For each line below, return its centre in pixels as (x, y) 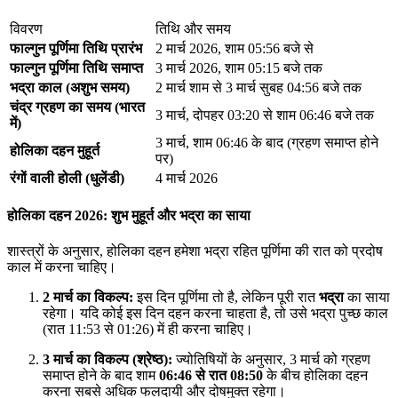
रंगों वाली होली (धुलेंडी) (67, 179)
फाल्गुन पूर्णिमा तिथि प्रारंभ (76, 49)
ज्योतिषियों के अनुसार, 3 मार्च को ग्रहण (271, 359)
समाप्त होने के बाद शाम (101, 375)
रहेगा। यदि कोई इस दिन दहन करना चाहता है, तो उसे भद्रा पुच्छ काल (215, 313)
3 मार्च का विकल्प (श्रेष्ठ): (107, 359)
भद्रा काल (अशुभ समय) (70, 88)
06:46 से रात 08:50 (211, 375)
